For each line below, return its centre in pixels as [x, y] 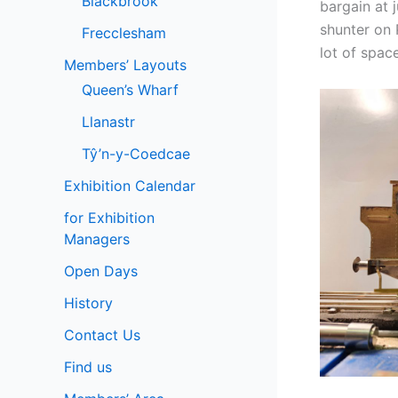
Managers [97, 239]
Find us [88, 367]
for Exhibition [109, 218]
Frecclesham [124, 33]
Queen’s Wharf [130, 90]
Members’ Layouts [125, 65]
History [88, 303]
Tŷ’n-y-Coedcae [136, 154]
